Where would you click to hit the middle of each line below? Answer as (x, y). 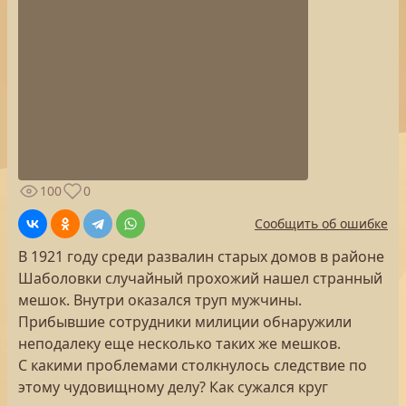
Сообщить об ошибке (321, 223)
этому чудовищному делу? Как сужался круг (173, 387)
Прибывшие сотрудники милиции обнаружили (185, 322)
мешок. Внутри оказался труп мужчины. (160, 300)
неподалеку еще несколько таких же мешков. (179, 343)
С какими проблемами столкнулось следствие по (193, 365)
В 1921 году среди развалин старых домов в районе (201, 256)
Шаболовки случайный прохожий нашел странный (200, 278)
